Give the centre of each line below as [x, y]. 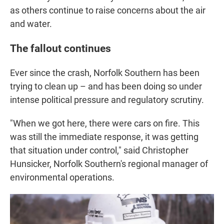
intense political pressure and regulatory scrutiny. [107, 99]
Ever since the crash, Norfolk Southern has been [105, 72]
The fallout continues [60, 48]
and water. [31, 23]
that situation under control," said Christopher [99, 150]
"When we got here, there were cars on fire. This [105, 123]
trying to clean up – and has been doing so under [106, 86]
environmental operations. [62, 177]
